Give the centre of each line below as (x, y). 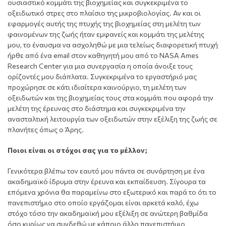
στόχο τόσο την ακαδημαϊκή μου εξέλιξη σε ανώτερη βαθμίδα (108, 213)
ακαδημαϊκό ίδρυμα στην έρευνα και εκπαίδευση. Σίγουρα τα (107, 181)
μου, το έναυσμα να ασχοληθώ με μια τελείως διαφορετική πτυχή (113, 44)
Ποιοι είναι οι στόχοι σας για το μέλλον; (77, 150)
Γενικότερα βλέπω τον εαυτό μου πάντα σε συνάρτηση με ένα (106, 171)
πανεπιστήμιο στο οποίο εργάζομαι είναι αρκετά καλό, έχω (103, 202)
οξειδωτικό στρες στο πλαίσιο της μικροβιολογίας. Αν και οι (104, 13)
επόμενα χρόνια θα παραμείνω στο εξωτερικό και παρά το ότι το (112, 192)
